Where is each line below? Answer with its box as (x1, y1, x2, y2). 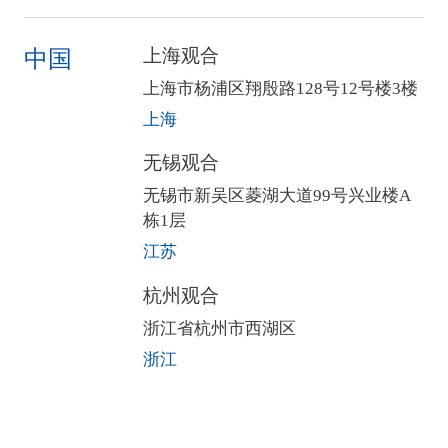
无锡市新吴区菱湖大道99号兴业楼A (143, 186, 412, 206)
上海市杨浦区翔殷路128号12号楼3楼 (143, 78, 419, 98)
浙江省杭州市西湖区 (143, 319, 297, 339)
